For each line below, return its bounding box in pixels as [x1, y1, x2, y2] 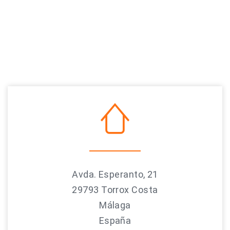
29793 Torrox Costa [72, 184, 158, 195]
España [99, 215, 131, 226]
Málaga [99, 200, 131, 210]
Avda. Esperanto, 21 [72, 169, 158, 180]
